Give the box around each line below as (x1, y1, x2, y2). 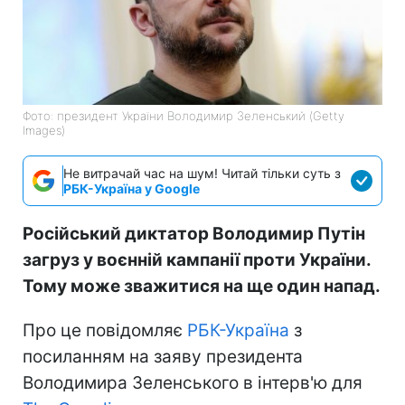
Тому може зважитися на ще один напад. (23, 275, 381, 297)
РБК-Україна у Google (63, 180, 200, 196)
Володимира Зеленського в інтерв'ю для (23, 372, 363, 393)
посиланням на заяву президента (23, 345, 303, 367)
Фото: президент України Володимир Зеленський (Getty (23, 108, 344, 123)
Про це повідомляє (23, 319, 187, 341)
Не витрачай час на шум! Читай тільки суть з (63, 165, 341, 181)
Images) (23, 122, 65, 137)
